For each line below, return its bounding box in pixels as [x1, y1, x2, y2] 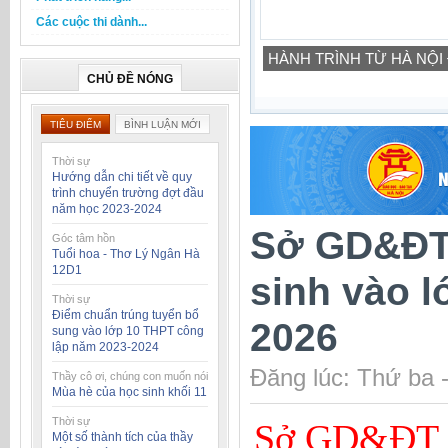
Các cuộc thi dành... [36, 15, 147, 29]
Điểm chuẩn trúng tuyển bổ [52, 308, 199, 322]
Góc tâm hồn [52, 232, 115, 244]
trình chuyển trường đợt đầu [52, 186, 204, 200]
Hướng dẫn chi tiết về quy [52, 170, 192, 184]
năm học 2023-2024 [52, 202, 162, 216]
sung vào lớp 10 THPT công [52, 324, 204, 338]
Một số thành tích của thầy [52, 430, 193, 444]
